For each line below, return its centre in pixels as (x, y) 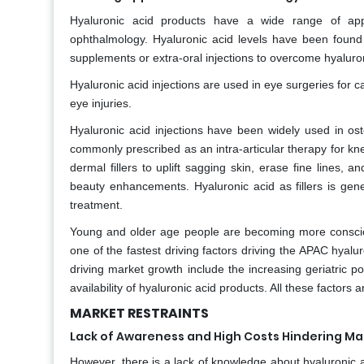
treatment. (96, 205)
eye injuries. (101, 104)
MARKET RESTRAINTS (139, 314)
